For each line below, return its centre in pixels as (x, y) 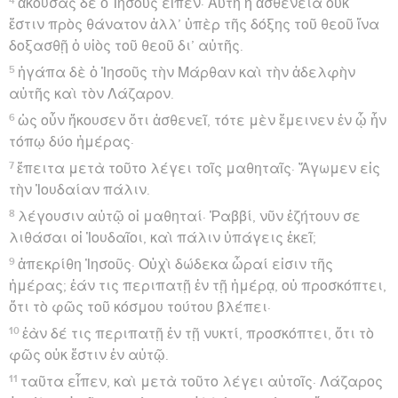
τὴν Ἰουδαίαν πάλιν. (80, 190)
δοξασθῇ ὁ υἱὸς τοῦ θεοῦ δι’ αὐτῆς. (126, 46)
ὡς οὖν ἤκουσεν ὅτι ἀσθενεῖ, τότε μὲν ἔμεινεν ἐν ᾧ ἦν (203, 120)
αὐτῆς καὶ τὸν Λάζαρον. (92, 94)
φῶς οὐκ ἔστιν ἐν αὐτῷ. (89, 355)
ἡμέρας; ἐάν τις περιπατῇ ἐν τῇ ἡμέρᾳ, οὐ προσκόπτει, (198, 286)
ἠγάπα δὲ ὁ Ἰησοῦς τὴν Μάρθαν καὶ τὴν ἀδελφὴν (187, 72)
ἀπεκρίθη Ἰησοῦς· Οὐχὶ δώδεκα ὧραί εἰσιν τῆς (176, 264)
